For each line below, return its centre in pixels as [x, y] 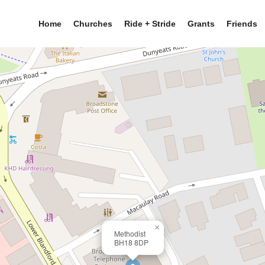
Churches [93, 24]
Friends [242, 24]
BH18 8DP [131, 242]
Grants [201, 24]
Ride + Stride [150, 24]
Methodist [130, 233]
